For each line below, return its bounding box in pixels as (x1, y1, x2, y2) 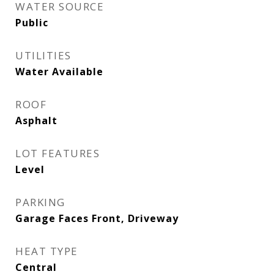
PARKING (15, 195, 65, 209)
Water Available (15, 65, 103, 78)
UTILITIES (15, 48, 72, 62)
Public (15, 16, 48, 29)
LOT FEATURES (15, 146, 100, 160)
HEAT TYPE (15, 244, 78, 258)
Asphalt (15, 114, 57, 127)
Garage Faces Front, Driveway (15, 212, 179, 225)
